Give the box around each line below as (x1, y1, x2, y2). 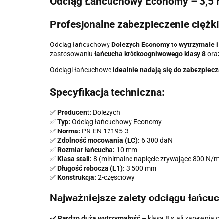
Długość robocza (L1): (57, 164, 125, 173)
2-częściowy (96, 174, 135, 182)
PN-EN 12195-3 (80, 127, 129, 135)
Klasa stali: (57, 155, 92, 163)
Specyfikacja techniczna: (50, 86, 165, 98)
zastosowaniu (50, 50, 94, 58)
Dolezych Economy (111, 41, 170, 49)
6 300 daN (140, 136, 173, 145)
